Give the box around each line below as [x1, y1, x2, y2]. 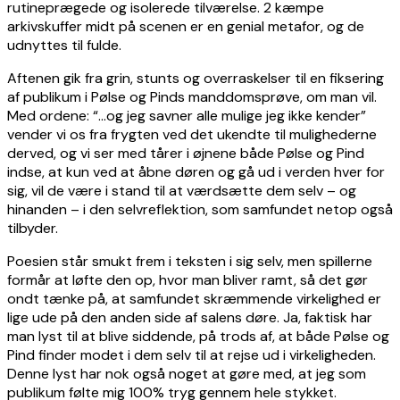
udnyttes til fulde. [7, 35, 121, 54]
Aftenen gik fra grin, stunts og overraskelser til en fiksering [7, 68, 384, 87]
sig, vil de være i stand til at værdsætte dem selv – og [7, 180, 356, 200]
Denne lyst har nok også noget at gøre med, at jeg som [7, 363, 366, 383]
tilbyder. [7, 218, 58, 237]
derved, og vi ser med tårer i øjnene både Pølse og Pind [7, 143, 364, 162]
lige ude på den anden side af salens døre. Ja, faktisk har [7, 307, 372, 327]
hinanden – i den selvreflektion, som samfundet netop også [7, 199, 393, 219]
